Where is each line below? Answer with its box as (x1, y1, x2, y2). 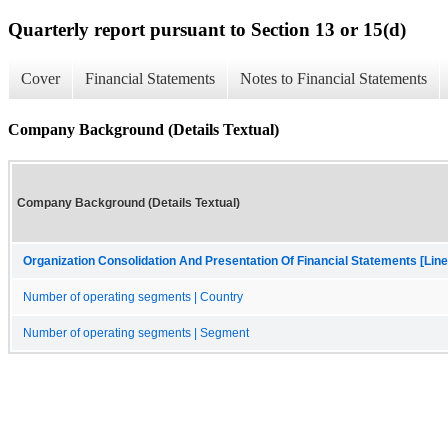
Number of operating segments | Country (23, 290, 243, 303)
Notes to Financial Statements (240, 70, 427, 88)
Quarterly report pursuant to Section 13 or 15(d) (8, 18, 406, 40)
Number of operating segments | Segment (23, 326, 249, 339)
